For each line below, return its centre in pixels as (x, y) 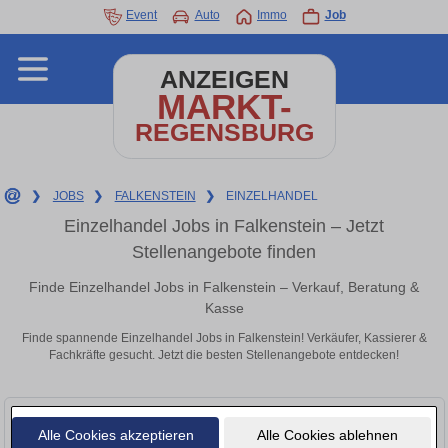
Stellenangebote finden (224, 252)
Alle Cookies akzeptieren (115, 434)
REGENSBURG (224, 132)
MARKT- (224, 106)
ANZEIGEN (224, 79)
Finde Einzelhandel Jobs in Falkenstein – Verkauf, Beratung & (224, 286)
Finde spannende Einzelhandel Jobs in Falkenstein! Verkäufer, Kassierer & (224, 338)
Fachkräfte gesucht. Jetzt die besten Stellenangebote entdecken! (224, 355)
